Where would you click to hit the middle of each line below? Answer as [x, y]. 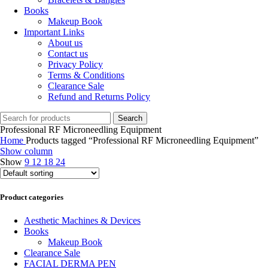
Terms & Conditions [86, 75]
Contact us [68, 54]
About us [65, 43]
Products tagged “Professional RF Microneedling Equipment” [142, 141]
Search [130, 118]
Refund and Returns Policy [99, 97]
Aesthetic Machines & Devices [82, 220]
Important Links [54, 32]
